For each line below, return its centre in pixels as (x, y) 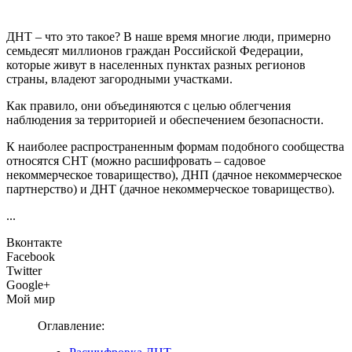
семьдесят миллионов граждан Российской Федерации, (155, 50)
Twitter (24, 270)
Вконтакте (34, 242)
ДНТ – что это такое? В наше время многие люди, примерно (169, 36)
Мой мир (31, 299)
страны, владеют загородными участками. (119, 79)
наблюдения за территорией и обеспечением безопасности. (165, 119)
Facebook (31, 256)
